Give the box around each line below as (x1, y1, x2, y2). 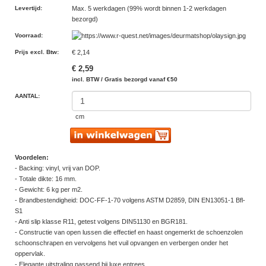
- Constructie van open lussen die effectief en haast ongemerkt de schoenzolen (15, 229, 243, 236)
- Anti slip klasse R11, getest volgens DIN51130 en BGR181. (15, 218, 188, 226)
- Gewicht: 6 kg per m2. (15, 186, 83, 194)
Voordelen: (15, 154, 49, 161)
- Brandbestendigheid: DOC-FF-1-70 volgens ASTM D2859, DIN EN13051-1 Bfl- (15, 197, 245, 204)
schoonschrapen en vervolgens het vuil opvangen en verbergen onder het (15, 239, 228, 247)
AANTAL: (15, 93, 40, 100)
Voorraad (15, 32, 41, 39)
